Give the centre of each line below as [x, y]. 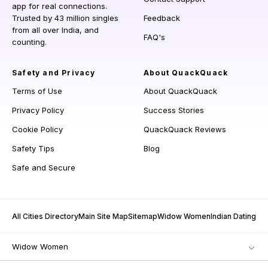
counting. [29, 42]
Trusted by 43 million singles [65, 18]
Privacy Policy [38, 110]
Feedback [162, 18]
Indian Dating [233, 217]
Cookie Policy [37, 130]
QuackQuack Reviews [185, 130]
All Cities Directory [45, 217]
